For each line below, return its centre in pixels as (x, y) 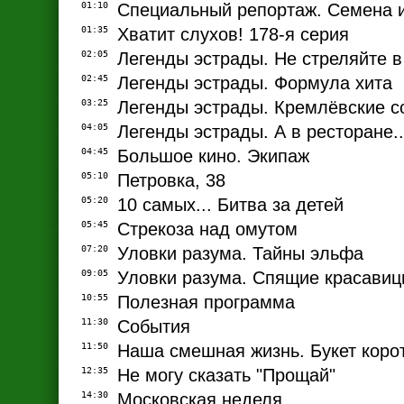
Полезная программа (206, 303)
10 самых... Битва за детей (230, 205)
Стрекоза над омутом (207, 230)
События (154, 327)
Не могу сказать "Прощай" (226, 376)
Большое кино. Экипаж (213, 156)
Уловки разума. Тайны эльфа (240, 254)
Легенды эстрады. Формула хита (255, 83)
